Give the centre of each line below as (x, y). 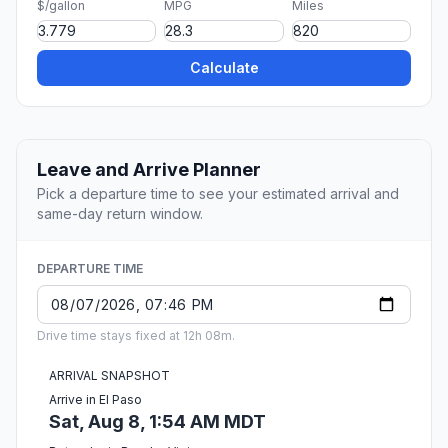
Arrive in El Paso (95, 400)
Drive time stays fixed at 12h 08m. (136, 336)
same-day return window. (120, 214)
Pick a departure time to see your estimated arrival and (218, 194)
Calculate (224, 68)
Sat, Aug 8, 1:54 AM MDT (157, 422)
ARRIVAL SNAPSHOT (109, 376)
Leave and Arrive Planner (149, 170)
